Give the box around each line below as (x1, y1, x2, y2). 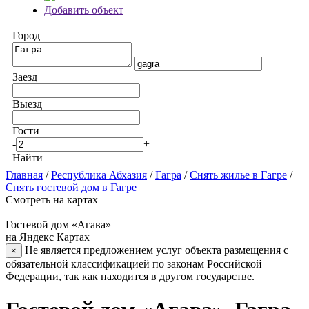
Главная (6, 169, 43, 181)
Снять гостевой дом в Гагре (6, 181, 137, 193)
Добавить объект (44, 4, 123, 16)
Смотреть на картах (6, 194, 98, 206)
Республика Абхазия (51, 169, 147, 181)
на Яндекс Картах (6, 231, 90, 243)
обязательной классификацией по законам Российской (6, 258, 262, 270)
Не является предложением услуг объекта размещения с (25, 244, 288, 256)
